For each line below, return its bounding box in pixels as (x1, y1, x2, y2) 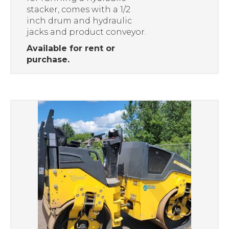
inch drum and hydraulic (27, 15, 132, 26)
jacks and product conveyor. (27, 27, 146, 37)
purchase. (27, 54, 70, 64)
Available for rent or (27, 43, 115, 53)
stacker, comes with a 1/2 (27, 4, 130, 14)
